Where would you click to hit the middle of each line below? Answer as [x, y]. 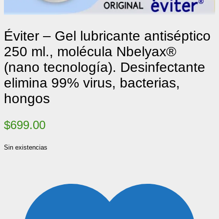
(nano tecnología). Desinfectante [105, 67]
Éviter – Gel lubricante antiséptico [107, 36]
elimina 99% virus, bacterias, [92, 83]
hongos [27, 99]
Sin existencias [26, 147]
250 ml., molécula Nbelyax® [90, 52]
